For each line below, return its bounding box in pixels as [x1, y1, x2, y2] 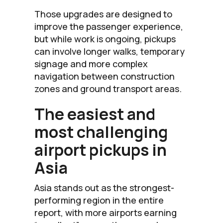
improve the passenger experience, [34, 20, 183, 32]
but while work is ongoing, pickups [34, 32, 176, 45]
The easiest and [34, 103, 155, 125]
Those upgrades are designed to [34, 7, 172, 20]
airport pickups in [34, 138, 167, 161]
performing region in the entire [34, 194, 164, 206]
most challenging [34, 120, 168, 143]
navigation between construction [34, 70, 175, 82]
